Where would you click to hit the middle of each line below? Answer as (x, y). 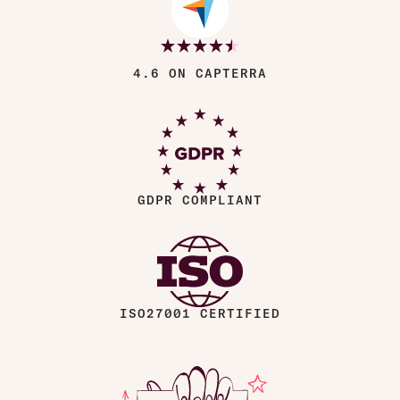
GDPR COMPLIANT (200, 200)
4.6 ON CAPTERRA (200, 73)
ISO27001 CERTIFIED (200, 314)
